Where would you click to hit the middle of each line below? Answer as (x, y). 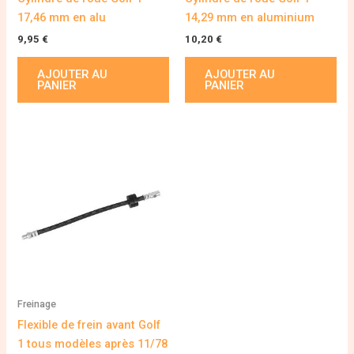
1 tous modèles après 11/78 (93, 344)
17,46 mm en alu (62, 18)
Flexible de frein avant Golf (89, 325)
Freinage (37, 304)
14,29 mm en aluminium (250, 18)
